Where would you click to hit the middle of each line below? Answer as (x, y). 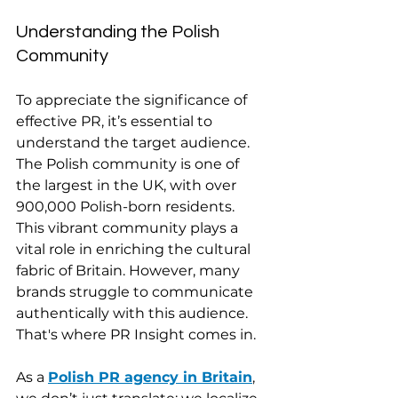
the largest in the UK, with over (128, 185)
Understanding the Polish (119, 32)
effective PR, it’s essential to (116, 121)
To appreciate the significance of (133, 99)
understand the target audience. (135, 142)
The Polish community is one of (129, 163)
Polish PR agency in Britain (150, 377)
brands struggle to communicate (136, 291)
